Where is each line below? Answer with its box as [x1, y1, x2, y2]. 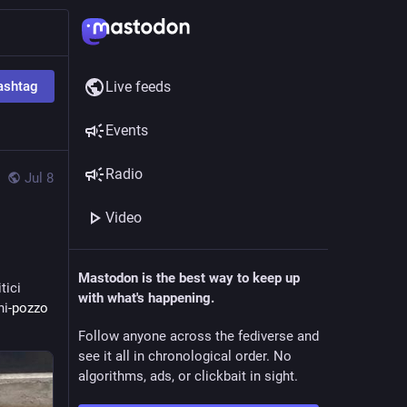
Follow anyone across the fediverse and [78, 328, 319, 344]
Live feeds [105, 78, 171, 95]
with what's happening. [78, 290, 214, 306]
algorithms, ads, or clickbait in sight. [78, 368, 298, 384]
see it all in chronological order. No [78, 348, 292, 364]
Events [105, 122, 148, 139]
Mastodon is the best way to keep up [78, 270, 300, 286]
